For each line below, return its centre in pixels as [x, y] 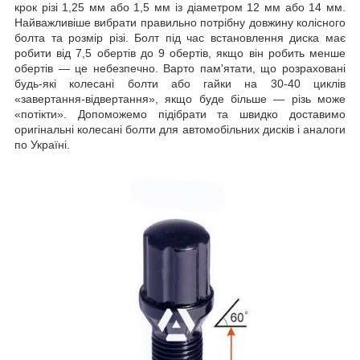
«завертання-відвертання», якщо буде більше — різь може [180, 98]
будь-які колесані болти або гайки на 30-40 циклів [180, 83]
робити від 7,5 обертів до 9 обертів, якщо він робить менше [180, 53]
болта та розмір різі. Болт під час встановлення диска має [180, 37]
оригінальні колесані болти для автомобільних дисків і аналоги [180, 129]
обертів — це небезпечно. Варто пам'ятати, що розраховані [180, 68]
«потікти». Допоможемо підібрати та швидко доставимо [180, 114]
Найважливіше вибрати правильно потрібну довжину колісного [180, 22]
